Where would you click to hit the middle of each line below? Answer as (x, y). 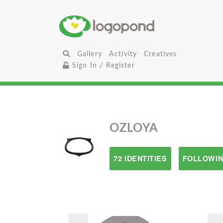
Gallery (89, 54)
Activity (123, 54)
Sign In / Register (102, 65)
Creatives (161, 54)
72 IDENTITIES (140, 158)
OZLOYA (134, 128)
